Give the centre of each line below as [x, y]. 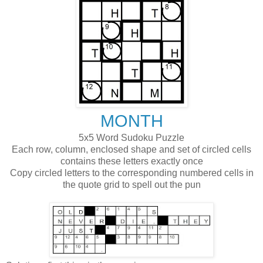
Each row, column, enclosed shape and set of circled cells [131, 149]
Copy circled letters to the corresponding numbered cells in [131, 173]
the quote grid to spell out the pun [131, 184]
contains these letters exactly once [131, 161]
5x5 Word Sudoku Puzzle [131, 137]
